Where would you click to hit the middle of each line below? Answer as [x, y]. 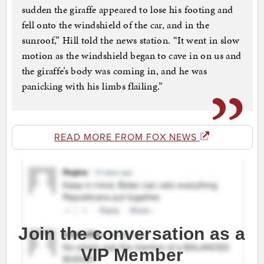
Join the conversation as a [132, 234]
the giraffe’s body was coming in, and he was [114, 71]
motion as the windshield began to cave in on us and [131, 56]
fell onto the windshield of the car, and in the [115, 25]
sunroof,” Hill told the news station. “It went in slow [131, 40]
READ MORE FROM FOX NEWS [127, 138]
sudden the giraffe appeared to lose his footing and [127, 10]
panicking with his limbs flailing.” [92, 86]
